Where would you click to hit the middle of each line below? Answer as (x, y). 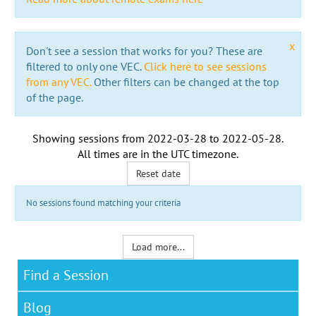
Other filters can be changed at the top (185, 81)
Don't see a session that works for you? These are (144, 50)
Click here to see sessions (205, 66)
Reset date (158, 173)
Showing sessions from (90, 138)
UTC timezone (203, 153)
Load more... (158, 247)
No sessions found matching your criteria (103, 202)
